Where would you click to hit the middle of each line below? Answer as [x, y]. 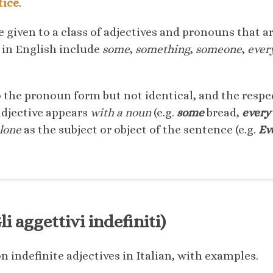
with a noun [121, 113]
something [163, 49]
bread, [223, 113]
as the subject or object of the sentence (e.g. [140, 130]
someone [219, 49]
